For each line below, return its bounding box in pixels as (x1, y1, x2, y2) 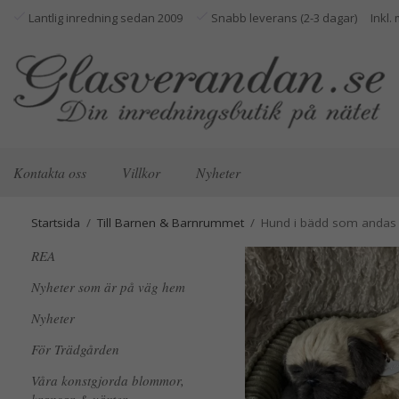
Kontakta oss (13, 162, 86, 182)
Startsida (31, 215, 80, 231)
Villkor (122, 162, 160, 182)
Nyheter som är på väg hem (31, 278, 185, 296)
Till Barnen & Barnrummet (97, 215, 244, 231)
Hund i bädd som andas (261, 215, 396, 231)
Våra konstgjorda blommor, (31, 371, 184, 389)
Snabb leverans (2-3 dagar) (208, 10, 357, 26)
